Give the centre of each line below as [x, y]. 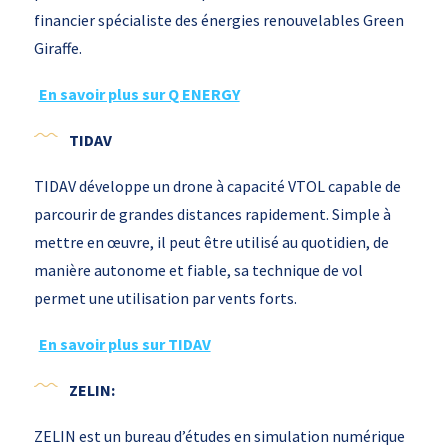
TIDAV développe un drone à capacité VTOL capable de [217, 186]
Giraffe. [57, 48]
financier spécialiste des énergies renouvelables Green [218, 20]
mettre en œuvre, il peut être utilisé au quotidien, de [211, 242]
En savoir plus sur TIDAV [124, 344]
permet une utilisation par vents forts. [165, 298]
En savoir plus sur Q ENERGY [139, 94]
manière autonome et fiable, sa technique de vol [198, 270]
